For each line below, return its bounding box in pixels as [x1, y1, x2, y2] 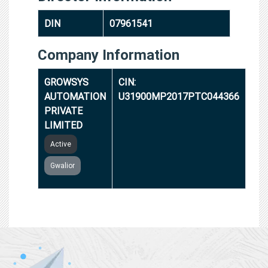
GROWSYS [44, 75, 89, 88]
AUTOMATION [44, 90, 106, 102]
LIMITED [44, 118, 83, 131]
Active [50, 139, 71, 148]
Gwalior [50, 160, 75, 170]
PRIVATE [44, 104, 83, 117]
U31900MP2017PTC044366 [118, 90, 239, 102]
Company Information [38, 45, 179, 63]
